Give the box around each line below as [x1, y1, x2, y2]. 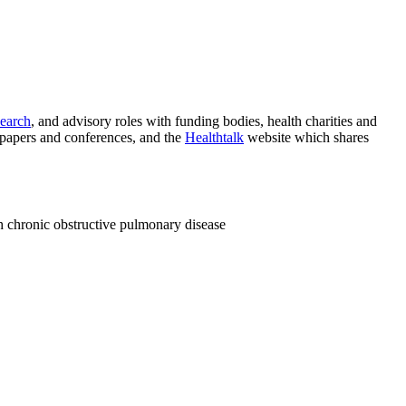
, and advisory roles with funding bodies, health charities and [31, 113, 377, 130]
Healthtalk [185, 130, 244, 146]
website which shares [244, 130, 369, 146]
